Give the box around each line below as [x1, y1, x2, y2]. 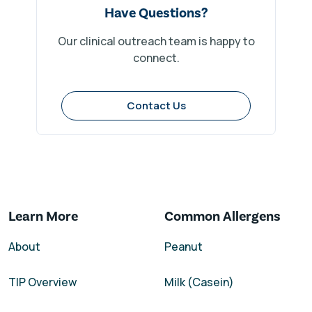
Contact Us [126, 97, 186, 113]
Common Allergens [164, 207, 281, 225]
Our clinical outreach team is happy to [57, 33, 255, 49]
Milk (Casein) [164, 274, 234, 290]
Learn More [8, 207, 78, 225]
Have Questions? [104, 3, 208, 22]
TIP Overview [8, 274, 77, 290]
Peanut [164, 238, 203, 254]
